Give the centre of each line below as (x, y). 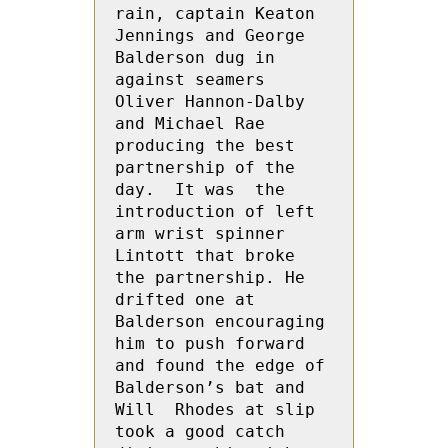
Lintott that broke (205, 255)
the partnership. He (210, 277)
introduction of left (215, 211)
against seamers (190, 79)
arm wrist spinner (200, 233)
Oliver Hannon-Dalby (210, 101)
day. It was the (200, 189)
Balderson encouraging (220, 321)
